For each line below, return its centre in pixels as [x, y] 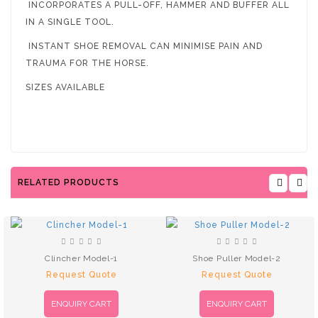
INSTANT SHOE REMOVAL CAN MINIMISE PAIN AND [144, 46]
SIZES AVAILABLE [65, 87]
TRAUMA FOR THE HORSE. [87, 63]
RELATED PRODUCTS [68, 182]
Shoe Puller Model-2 [237, 258]
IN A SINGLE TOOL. [70, 22]
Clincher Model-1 [81, 258]
